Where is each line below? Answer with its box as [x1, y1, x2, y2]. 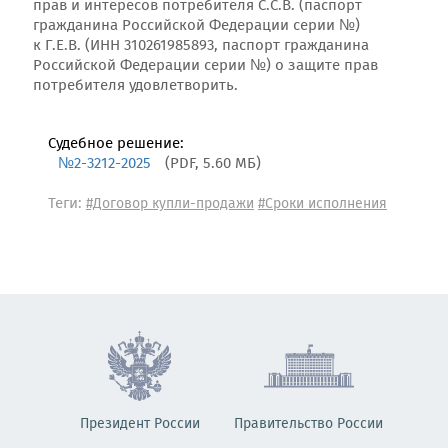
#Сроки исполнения [258, 193, 387, 215]
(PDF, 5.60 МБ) [165, 152, 261, 176]
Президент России [79, 413, 200, 435]
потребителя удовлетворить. [33, 74, 238, 98]
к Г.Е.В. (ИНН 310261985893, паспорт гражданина [33, 34, 369, 58]
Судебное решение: [48, 132, 184, 156]
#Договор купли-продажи [86, 193, 254, 215]
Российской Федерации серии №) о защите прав [33, 54, 378, 78]
